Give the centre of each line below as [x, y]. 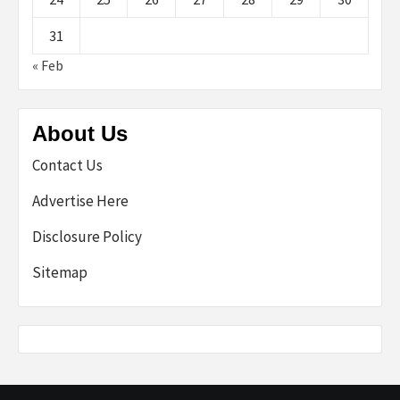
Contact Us [67, 165]
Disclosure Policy [87, 237]
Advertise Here [80, 201]
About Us [80, 133]
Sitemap [60, 272]
